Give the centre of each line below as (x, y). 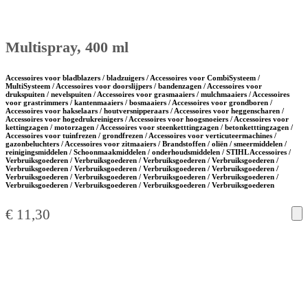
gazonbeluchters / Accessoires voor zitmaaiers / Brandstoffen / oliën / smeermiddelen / (146, 144)
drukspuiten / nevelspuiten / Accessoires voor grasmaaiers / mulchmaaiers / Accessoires (147, 95)
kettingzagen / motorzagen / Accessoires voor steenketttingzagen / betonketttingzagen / (149, 128)
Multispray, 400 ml (67, 47)
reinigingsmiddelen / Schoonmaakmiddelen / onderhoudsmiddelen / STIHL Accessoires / (148, 152)
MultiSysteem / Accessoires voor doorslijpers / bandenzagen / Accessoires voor (134, 86)
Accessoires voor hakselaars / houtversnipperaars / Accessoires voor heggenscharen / (145, 111)
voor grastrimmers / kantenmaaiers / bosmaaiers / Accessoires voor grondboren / (139, 103)
